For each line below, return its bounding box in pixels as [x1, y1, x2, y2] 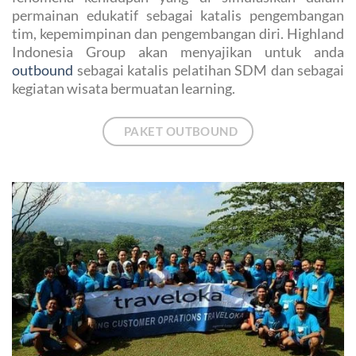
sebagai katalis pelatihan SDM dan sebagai [73, 61, 344, 79]
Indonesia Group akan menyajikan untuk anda [12, 43, 344, 61]
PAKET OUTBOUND [123, 124, 238, 139]
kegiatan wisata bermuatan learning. [12, 79, 235, 98]
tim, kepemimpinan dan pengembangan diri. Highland [12, 25, 344, 43]
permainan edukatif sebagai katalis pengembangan [12, 6, 344, 25]
